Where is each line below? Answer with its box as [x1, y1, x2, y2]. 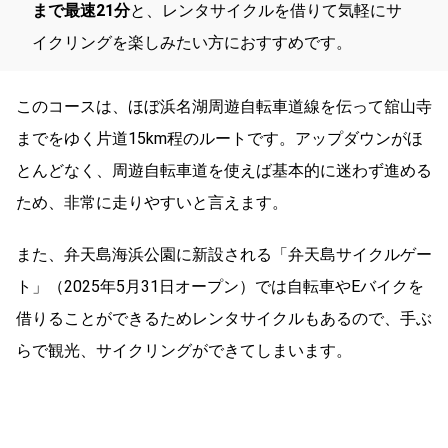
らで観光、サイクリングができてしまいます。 [16, 340, 352, 360]
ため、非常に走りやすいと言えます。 [16, 192, 288, 212]
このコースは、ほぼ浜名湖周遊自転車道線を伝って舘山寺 [16, 96, 432, 116]
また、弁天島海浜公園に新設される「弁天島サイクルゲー [16, 244, 432, 264]
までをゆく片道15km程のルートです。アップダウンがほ [16, 128, 423, 148]
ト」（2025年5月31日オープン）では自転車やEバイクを [16, 276, 424, 296]
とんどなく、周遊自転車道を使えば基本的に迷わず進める [16, 160, 432, 180]
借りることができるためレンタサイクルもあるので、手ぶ [16, 308, 432, 328]
